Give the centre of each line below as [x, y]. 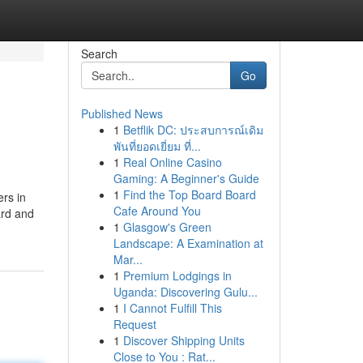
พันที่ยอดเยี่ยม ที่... [157, 146]
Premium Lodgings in [177, 275]
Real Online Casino [172, 162]
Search [99, 53]
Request [135, 324]
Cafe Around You [157, 211]
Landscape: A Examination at [188, 243]
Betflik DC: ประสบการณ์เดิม [193, 130]
